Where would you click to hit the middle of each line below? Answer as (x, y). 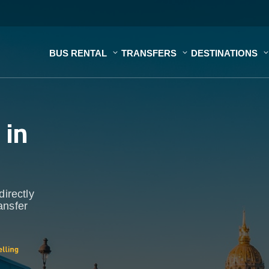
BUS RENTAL (78, 53)
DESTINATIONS (224, 53)
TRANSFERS (149, 53)
